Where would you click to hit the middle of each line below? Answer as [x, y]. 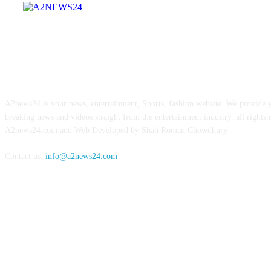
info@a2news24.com [81, 157]
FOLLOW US [38, 180]
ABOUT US [33, 73]
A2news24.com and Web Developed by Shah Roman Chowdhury [116, 131]
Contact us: [25, 157]
